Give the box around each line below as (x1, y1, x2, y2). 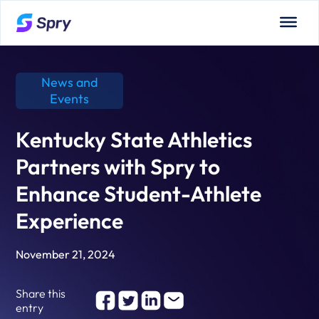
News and (41, 74, 98, 90)
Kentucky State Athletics (16, 126, 253, 153)
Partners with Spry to (16, 153, 221, 180)
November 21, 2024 (16, 247, 116, 261)
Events (50, 90, 90, 107)
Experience (16, 207, 124, 234)
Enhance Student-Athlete (16, 180, 262, 207)
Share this (16, 286, 66, 300)
